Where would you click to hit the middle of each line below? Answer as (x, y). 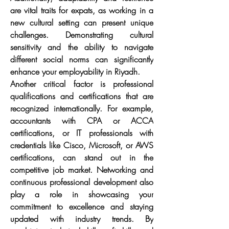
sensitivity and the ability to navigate (82, 47)
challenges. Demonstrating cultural (82, 35)
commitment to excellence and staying (82, 207)
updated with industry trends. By (82, 219)
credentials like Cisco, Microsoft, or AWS (82, 145)
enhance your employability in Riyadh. (75, 72)
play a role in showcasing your (82, 194)
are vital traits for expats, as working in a (82, 10)
